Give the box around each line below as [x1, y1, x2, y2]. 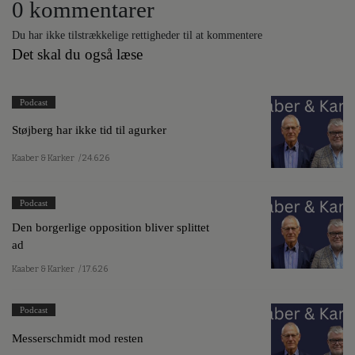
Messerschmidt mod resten [12, 330, 143, 345]
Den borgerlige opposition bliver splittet [12, 219, 209, 234]
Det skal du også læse [12, 45, 143, 63]
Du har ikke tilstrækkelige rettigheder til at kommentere [12, 28, 262, 41]
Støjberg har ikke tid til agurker [12, 123, 166, 137]
